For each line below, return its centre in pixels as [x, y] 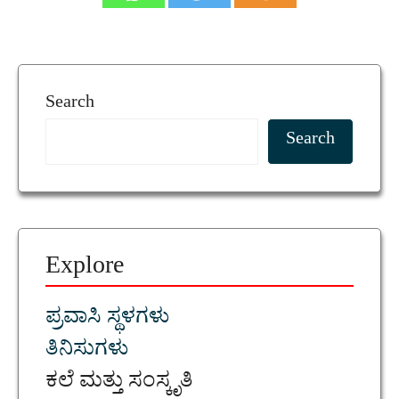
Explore [85, 270]
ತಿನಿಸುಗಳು [87, 352]
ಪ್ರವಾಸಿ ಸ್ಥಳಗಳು [107, 320]
